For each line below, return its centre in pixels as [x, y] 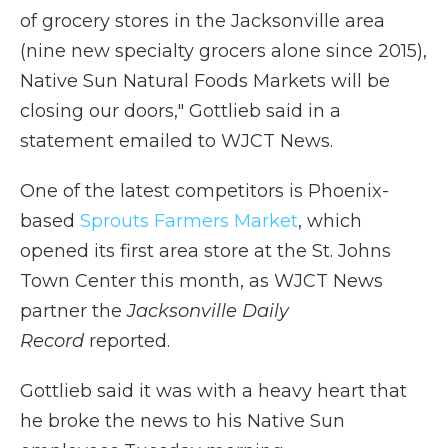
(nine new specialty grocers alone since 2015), [223, 51]
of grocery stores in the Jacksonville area [202, 21]
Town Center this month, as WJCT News [201, 281]
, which [330, 221]
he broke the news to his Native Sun [182, 421]
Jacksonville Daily [208, 311]
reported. [132, 341]
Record [54, 341]
